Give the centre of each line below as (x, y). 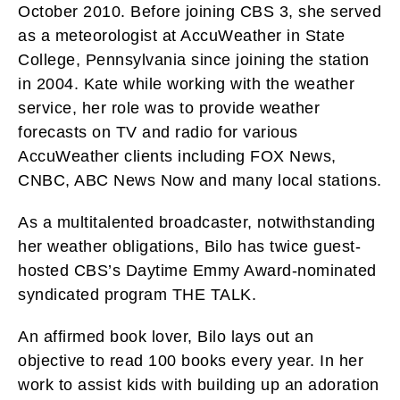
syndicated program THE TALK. (137, 294)
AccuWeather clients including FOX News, (177, 156)
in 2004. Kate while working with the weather (186, 83)
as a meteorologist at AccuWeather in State (181, 35)
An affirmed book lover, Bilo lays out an (166, 336)
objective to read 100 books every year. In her (191, 360)
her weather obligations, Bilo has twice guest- (189, 246)
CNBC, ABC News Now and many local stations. (200, 180)
